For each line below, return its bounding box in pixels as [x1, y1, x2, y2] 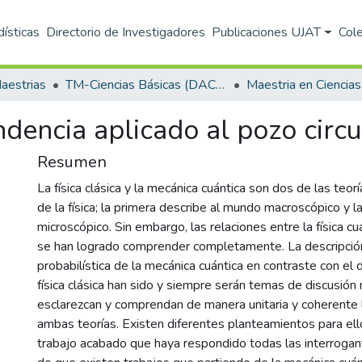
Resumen [37, 151, 107, 173]
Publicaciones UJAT [212, 23, 322, 41]
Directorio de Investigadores [46, 23, 206, 41]
